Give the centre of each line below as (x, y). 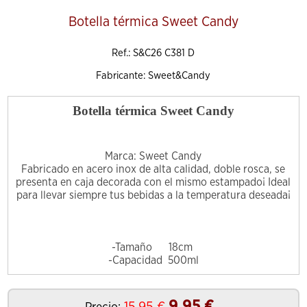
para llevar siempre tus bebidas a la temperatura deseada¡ (153, 196)
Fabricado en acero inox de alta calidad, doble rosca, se (153, 170)
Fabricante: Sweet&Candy (153, 76)
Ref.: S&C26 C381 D (153, 53)
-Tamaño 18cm (153, 248)
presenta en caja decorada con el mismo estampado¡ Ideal (153, 183)
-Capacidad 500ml (153, 261)
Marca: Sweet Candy (153, 157)
